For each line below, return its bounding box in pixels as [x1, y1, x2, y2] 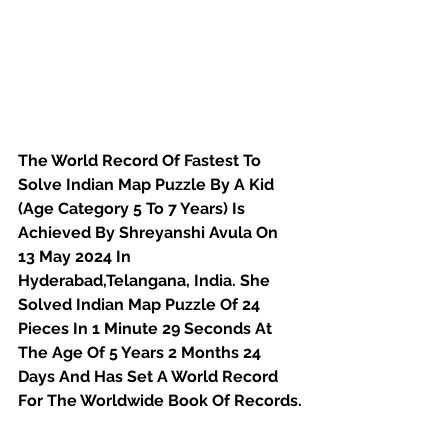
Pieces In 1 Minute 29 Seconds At [18, 318, 276, 338]
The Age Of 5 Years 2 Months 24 [18, 342, 265, 362]
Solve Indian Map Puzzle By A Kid [18, 174, 278, 194]
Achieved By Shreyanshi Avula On [18, 222, 282, 242]
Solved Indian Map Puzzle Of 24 [18, 294, 264, 314]
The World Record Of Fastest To [18, 150, 265, 170]
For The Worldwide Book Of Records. [18, 390, 302, 410]
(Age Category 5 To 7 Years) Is [18, 198, 249, 218]
